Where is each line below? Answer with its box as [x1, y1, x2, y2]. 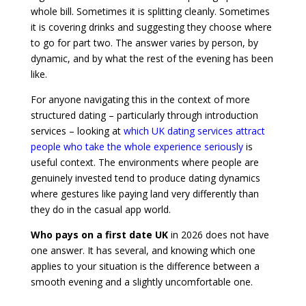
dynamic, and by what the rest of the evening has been [30, 52, 273, 66]
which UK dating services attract [123, 124, 265, 138]
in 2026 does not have [167, 228, 269, 242]
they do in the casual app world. [30, 203, 171, 217]
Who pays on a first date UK [30, 228, 168, 242]
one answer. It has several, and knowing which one [30, 244, 255, 258]
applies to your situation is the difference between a [30, 260, 260, 273]
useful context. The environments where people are [30, 156, 259, 169]
